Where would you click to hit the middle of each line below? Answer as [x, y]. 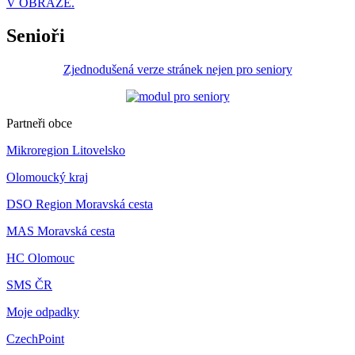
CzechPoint [35, 339]
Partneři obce [39, 124]
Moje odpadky [43, 312]
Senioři [36, 36]
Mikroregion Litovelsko [66, 151]
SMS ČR [29, 285]
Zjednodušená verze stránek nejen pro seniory [177, 70]
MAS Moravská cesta [61, 231]
